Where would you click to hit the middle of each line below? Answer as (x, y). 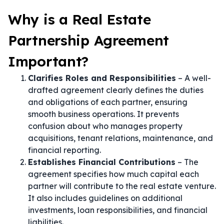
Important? (48, 61)
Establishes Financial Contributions (102, 162)
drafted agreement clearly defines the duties (116, 90)
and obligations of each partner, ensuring (108, 102)
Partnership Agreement (89, 40)
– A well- (193, 78)
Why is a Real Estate (79, 19)
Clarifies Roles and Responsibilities (102, 78)
